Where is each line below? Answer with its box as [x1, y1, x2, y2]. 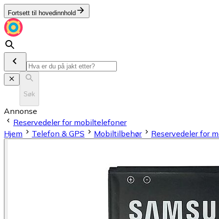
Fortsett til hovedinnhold [8, 9, 76, 17]
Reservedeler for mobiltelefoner [13, 117, 127, 127]
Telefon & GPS [32, 128, 85, 138]
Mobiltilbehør [94, 128, 142, 138]
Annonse [4, 106, 37, 116]
